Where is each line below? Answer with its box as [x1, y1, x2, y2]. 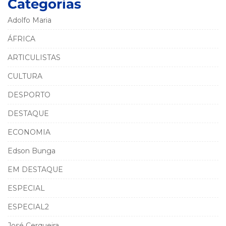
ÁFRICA [8, 34, 35, 43]
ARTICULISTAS [8, 52, 61, 62]
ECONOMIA [8, 127, 50, 137]
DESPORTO [8, 90, 50, 99]
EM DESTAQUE [8, 164, 63, 174]
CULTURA [8, 71, 42, 81]
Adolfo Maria [8, 15, 51, 25]
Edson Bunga [8, 146, 55, 155]
